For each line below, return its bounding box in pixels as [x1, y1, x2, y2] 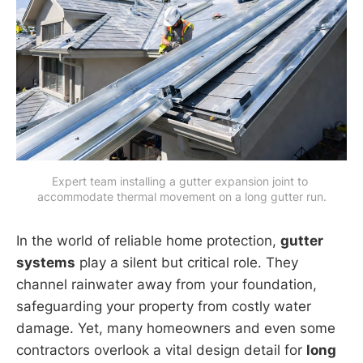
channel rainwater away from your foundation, [16, 275, 317, 293]
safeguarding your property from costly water [16, 297, 311, 314]
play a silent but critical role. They [75, 254, 298, 271]
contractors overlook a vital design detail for [16, 341, 306, 358]
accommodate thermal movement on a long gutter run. [36, 189, 327, 203]
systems [16, 254, 75, 271]
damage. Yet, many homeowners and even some [16, 319, 335, 336]
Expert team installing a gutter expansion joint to [52, 173, 308, 188]
